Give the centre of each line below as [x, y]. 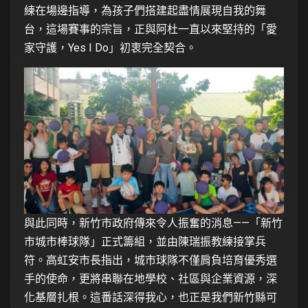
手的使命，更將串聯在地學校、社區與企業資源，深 [151, 278]
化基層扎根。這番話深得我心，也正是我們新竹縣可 [151, 297]
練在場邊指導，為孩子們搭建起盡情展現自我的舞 [145, 11]
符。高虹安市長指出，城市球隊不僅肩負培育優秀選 [151, 260]
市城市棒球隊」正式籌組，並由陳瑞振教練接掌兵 [145, 241]
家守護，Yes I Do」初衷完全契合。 [110, 48]
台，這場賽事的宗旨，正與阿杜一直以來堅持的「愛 [151, 30]
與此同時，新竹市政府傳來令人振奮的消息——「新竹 [153, 223]
